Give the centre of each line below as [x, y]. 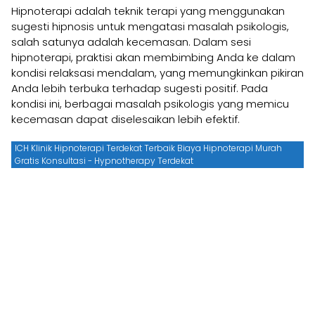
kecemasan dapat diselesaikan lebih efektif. [126, 119]
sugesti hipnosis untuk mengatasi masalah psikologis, [150, 26]
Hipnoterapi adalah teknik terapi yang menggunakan [148, 11]
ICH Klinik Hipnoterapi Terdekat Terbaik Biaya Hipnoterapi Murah [148, 148]
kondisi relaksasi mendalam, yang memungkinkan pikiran [157, 72]
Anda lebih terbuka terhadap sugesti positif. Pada [140, 88]
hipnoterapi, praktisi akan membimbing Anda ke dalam [153, 57]
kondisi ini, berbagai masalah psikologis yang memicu [150, 103]
